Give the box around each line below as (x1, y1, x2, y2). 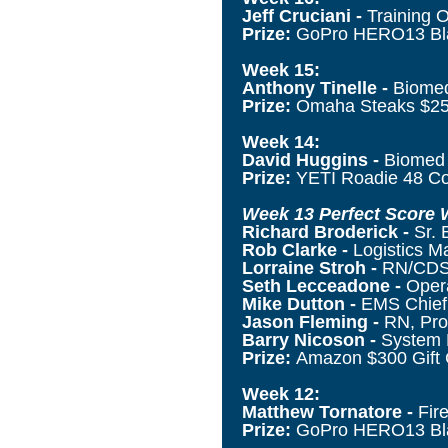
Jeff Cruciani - (242, 5, 367, 26)
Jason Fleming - (242, 311, 384, 332)
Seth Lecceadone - (242, 275, 406, 296)
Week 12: (242, 383, 320, 404)
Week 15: (242, 59, 320, 80)
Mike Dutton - (242, 293, 361, 314)
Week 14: (242, 131, 320, 152)
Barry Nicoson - (242, 329, 381, 350)
